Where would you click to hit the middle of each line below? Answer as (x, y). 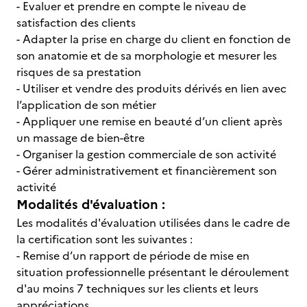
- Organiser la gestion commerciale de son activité (148, 154)
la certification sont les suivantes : (105, 239)
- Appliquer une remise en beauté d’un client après (149, 121)
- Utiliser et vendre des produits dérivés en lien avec (151, 88)
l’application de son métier (88, 105)
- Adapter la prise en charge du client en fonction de (153, 39)
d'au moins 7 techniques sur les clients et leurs (137, 288)
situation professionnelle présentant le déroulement (153, 272)
